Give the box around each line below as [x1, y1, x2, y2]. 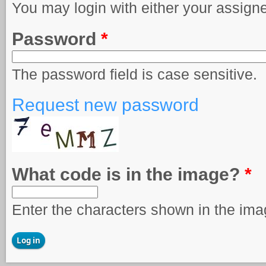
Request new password [12, 95, 199, 115]
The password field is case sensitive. [12, 65, 257, 83]
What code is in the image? [12, 164, 245, 185]
